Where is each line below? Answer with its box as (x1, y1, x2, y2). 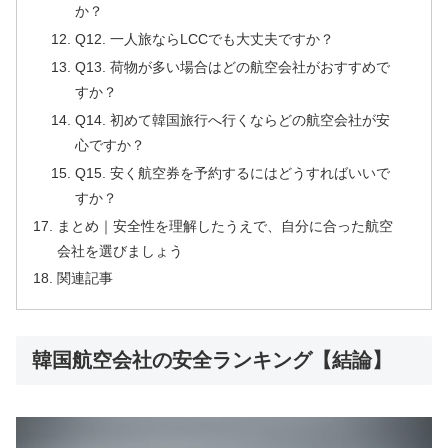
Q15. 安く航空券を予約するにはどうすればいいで (74, 164, 390, 181)
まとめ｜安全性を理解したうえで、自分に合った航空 (57, 217, 394, 234)
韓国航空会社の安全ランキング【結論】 (32, 348, 392, 371)
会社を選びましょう (57, 242, 184, 259)
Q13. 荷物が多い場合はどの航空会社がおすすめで (74, 58, 390, 75)
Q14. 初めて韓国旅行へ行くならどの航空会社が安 (74, 111, 390, 128)
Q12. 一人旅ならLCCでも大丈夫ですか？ (74, 31, 334, 48)
